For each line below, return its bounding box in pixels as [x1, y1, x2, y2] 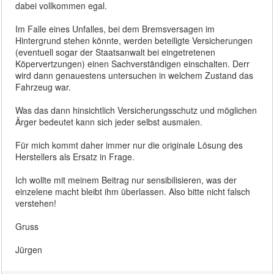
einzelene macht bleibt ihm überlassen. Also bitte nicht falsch [15, 185, 251, 198]
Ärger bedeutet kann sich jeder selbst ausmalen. [15, 115, 203, 128]
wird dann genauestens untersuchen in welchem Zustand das [15, 68, 254, 81]
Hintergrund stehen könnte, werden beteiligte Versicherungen [15, 34, 253, 46]
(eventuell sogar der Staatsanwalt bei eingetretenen [15, 45, 216, 58]
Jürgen [15, 243, 43, 256]
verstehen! [15, 196, 57, 209]
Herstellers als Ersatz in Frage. [15, 150, 135, 163]
